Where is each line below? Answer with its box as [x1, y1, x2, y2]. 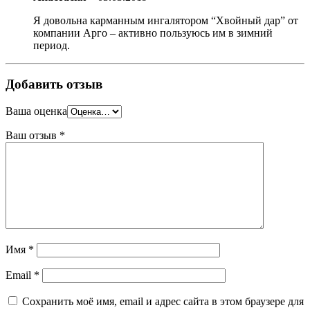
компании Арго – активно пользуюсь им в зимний [33, 26, 273, 39]
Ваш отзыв [6, 129, 60, 142]
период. [33, 39, 70, 51]
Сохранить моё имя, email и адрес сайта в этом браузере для [22, 295, 304, 308]
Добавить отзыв [6, 77, 102, 92]
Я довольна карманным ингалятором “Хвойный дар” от [33, 14, 298, 26]
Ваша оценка [6, 105, 67, 118]
